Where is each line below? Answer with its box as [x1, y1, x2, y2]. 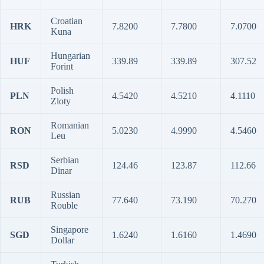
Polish [51, 85, 74, 95]
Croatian [51, 16, 82, 26]
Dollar [51, 235, 74, 245]
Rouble [51, 200, 78, 210]
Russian [51, 190, 80, 200]
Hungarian [51, 51, 90, 61]
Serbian [51, 155, 79, 165]
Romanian [51, 120, 89, 130]
